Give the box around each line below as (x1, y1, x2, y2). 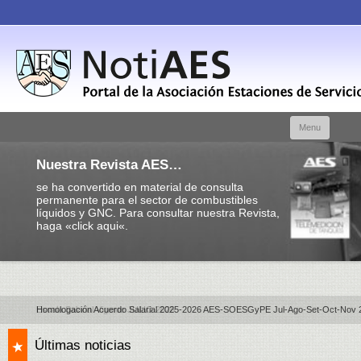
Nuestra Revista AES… (36, 157, 182, 173)
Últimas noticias (35, 338, 131, 353)
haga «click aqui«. (36, 219, 128, 232)
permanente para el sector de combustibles (36, 193, 258, 206)
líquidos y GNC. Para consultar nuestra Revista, (36, 206, 280, 219)
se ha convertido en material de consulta (36, 180, 243, 193)
